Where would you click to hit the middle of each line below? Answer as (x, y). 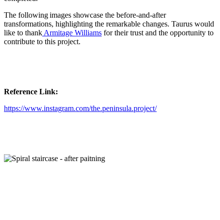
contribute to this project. (42, 41)
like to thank (23, 32)
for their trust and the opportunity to (158, 32)
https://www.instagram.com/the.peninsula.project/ (80, 108)
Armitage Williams (72, 32)
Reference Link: (31, 91)
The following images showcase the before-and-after (85, 15)
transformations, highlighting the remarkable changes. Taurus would (109, 24)
